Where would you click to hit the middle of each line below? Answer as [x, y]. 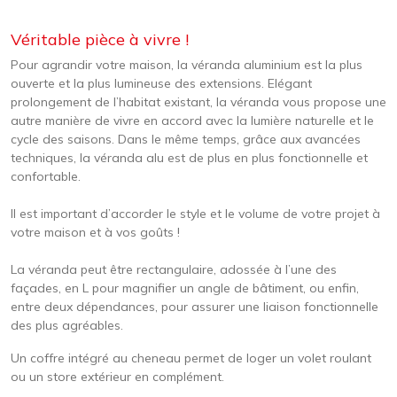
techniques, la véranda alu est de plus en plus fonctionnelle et [189, 158]
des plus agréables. [67, 325]
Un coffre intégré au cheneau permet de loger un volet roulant [191, 358]
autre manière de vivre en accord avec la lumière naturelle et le [192, 121]
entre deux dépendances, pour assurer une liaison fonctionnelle [195, 307]
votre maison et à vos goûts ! [95, 232]
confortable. [46, 176]
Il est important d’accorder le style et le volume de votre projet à [195, 214]
